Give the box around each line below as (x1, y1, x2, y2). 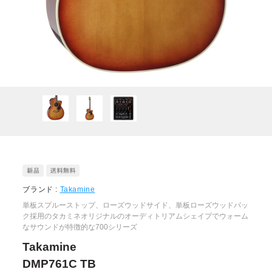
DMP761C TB (22, 257, 97, 271)
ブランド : (22, 185, 60, 194)
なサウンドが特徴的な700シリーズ (22, 223, 138, 232)
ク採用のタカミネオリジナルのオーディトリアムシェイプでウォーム (22, 212, 249, 221)
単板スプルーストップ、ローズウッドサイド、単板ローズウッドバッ (22, 201, 249, 210)
